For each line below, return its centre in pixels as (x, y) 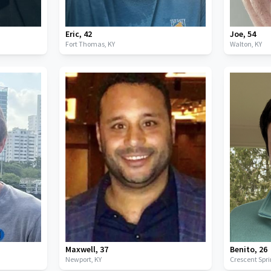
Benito (243, 249)
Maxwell (80, 249)
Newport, (80, 259)
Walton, (243, 44)
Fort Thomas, (86, 44)
